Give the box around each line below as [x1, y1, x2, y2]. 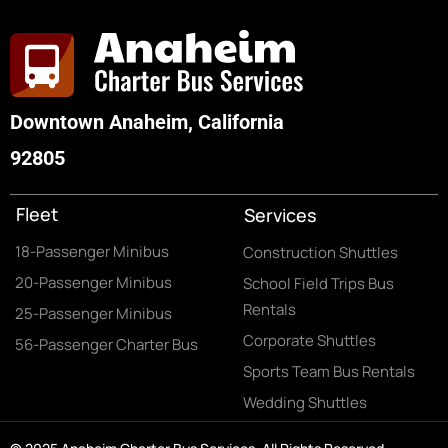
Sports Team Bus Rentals [242, 361, 415, 382]
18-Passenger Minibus [15, 241, 169, 262]
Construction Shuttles [242, 242, 398, 263]
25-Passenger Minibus [15, 303, 172, 324]
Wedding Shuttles [242, 392, 367, 413]
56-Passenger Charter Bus [15, 334, 198, 355]
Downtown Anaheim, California [10, 110, 284, 134]
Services [243, 203, 317, 227]
